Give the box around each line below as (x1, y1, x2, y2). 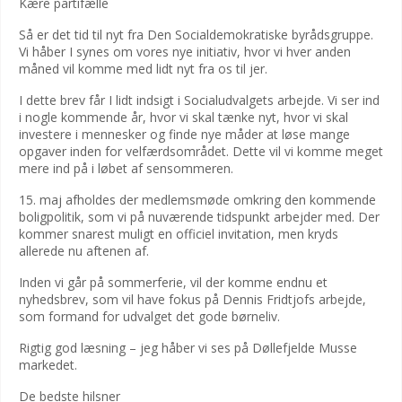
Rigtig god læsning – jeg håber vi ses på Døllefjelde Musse (19, 339, 357, 356)
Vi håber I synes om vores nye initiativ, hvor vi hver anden (19, 43, 351, 60)
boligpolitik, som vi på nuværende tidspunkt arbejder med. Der (19, 208, 380, 225)
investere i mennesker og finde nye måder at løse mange (19, 126, 350, 143)
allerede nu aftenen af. (19, 242, 149, 259)
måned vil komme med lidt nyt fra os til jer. (19, 60, 267, 77)
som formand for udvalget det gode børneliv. (19, 308, 280, 325)
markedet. (19, 356, 77, 373)
